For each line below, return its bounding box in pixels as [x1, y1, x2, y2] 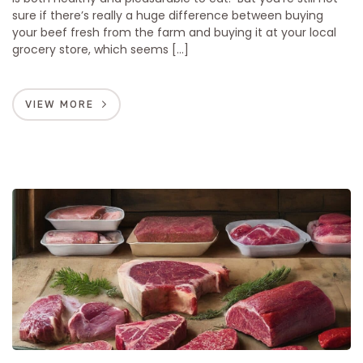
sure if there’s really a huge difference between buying [12, 7, 323, 24]
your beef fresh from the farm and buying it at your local [12, 24, 336, 41]
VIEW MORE [25, 98, 94, 111]
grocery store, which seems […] [12, 41, 189, 58]
